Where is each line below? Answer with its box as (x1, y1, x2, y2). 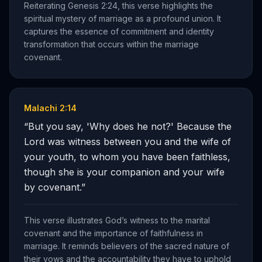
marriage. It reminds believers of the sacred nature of (24, 241, 229, 251)
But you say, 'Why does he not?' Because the (28, 120, 232, 132)
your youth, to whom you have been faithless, (24, 151, 230, 163)
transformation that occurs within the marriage (24, 39, 199, 49)
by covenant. (24, 181, 81, 193)
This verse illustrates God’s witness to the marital (24, 215, 210, 225)
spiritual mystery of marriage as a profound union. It (24, 13, 221, 23)
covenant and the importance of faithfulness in (24, 228, 203, 238)
